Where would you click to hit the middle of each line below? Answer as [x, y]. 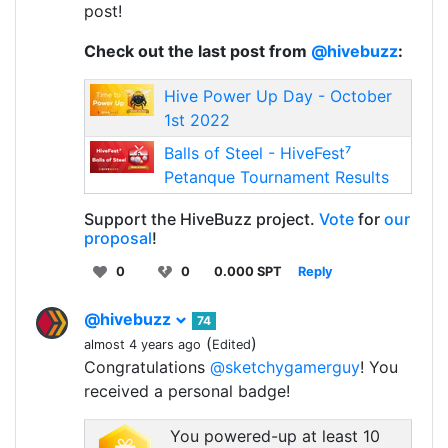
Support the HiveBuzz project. [201, 219]
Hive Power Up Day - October [277, 96]
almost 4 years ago [142, 345]
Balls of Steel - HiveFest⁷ [257, 153]
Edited [231, 345]
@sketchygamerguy [285, 367]
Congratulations [147, 367]
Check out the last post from [197, 51]
